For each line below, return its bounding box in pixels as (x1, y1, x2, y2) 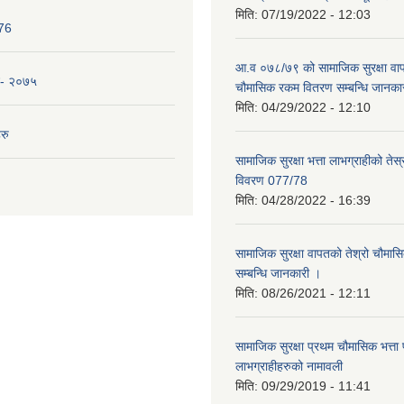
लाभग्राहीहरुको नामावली (235, 358, 343, 373)
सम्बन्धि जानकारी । (235, 265, 321, 280)
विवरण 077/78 (235, 172, 308, 188)
